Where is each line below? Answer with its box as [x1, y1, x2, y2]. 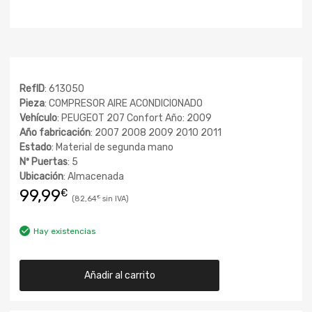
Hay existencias [33, 226, 95, 236]
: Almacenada [63, 171, 124, 182]
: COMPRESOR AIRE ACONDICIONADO [45, 97, 203, 109]
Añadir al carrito [84, 269, 155, 281]
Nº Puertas [19, 156, 68, 168]
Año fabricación [19, 127, 91, 139]
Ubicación [19, 171, 63, 182]
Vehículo [19, 112, 57, 124]
